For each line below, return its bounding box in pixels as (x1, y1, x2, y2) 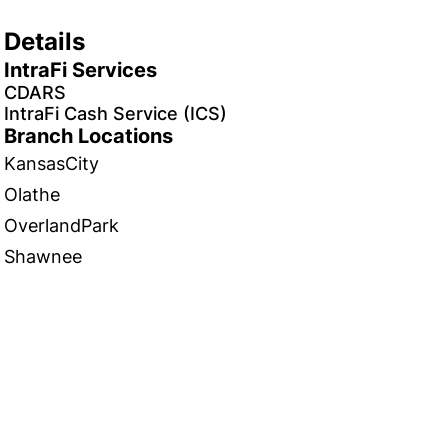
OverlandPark (4, 215, 119, 236)
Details (4, 27, 85, 56)
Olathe (4, 184, 60, 205)
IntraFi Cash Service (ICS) (4, 103, 227, 124)
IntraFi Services (4, 58, 157, 82)
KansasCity (4, 153, 99, 174)
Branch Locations (4, 124, 173, 148)
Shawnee (4, 246, 82, 267)
